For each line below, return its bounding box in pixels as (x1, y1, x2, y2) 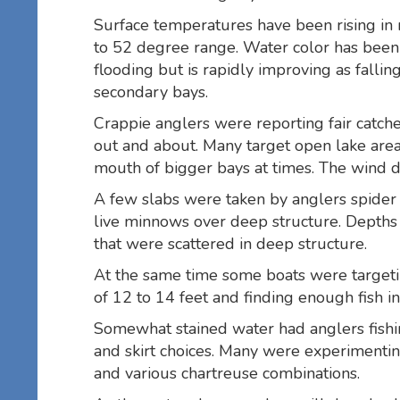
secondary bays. (94, 80, 208, 103)
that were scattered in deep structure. (94, 232, 367, 254)
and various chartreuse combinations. (94, 362, 360, 384)
